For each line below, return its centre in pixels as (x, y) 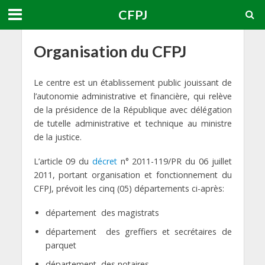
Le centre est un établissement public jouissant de (132, 83)
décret (104, 161)
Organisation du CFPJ (110, 51)
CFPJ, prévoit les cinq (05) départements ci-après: (129, 188)
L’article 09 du (63, 161)
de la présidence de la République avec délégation (132, 110)
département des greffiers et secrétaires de (138, 231)
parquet (61, 245)
